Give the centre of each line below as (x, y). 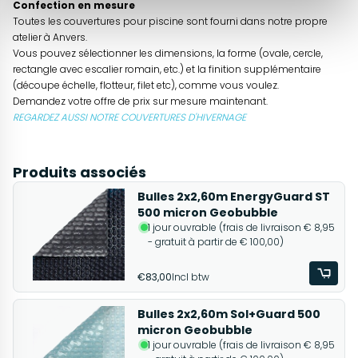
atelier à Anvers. (50, 38)
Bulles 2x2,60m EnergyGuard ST (233, 197)
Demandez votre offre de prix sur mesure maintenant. (140, 101)
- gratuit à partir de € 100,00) (215, 242)
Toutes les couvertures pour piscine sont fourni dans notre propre (170, 22)
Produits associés (80, 173)
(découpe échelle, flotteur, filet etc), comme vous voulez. (146, 86)
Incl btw (190, 277)
